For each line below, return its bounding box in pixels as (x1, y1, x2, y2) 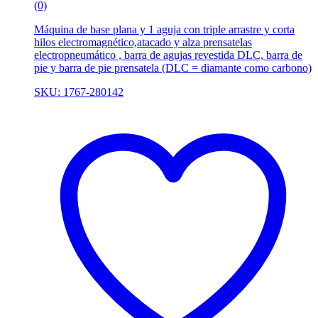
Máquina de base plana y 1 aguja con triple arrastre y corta (34, 23, 295, 36)
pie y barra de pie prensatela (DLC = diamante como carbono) (34, 62, 312, 75)
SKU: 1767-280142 (34, 86, 124, 99)
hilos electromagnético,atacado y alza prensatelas (34, 36, 252, 49)
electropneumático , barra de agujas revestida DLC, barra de (34, 49, 302, 62)
